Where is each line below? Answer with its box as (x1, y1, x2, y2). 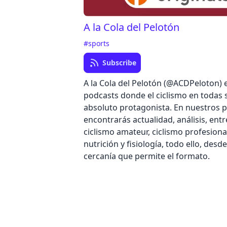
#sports (84, 39, 110, 48)
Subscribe (102, 58, 137, 67)
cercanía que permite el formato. (84, 150, 210, 162)
